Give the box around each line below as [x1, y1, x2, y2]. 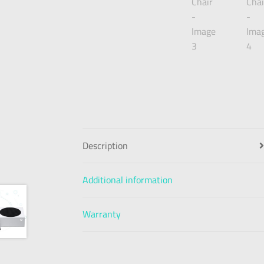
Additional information [82, 170, 173, 189]
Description [82, 136, 128, 154]
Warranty [82, 204, 121, 223]
